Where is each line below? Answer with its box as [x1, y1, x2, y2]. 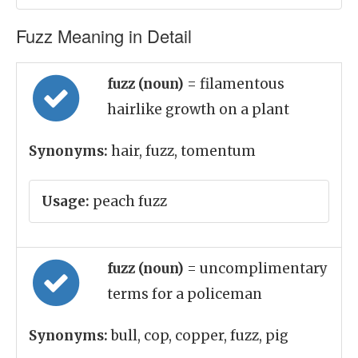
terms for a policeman [107, 285, 262, 303]
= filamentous [187, 75, 284, 93]
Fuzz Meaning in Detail [16, 23, 192, 48]
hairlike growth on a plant [107, 101, 289, 118]
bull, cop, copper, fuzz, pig [108, 327, 288, 344]
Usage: [42, 193, 89, 210]
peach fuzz [89, 193, 167, 210]
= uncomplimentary [187, 260, 328, 277]
